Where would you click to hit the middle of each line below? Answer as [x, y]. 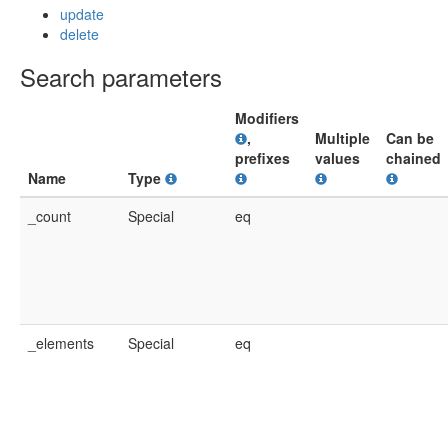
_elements [61, 343]
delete [79, 34]
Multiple [342, 138]
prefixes [262, 158]
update [82, 14]
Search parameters [121, 76]
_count [49, 216]
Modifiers [267, 118]
